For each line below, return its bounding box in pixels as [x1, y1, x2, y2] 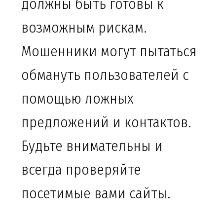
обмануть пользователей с [21, 66, 189, 84]
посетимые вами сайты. [21, 184, 170, 203]
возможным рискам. [21, 19, 147, 37]
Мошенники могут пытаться [21, 42, 197, 61]
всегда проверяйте [21, 161, 141, 179]
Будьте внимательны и [21, 137, 163, 155]
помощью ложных [21, 90, 134, 108]
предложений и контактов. [21, 113, 191, 132]
